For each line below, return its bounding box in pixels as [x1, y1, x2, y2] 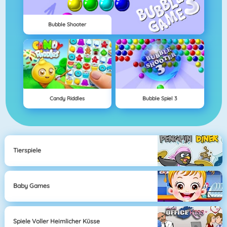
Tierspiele [13, 146, 42, 155]
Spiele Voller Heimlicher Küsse [13, 217, 100, 225]
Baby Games [13, 182, 50, 190]
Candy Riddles [50, 95, 85, 102]
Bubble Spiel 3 [142, 95, 177, 102]
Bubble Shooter [48, 21, 87, 28]
